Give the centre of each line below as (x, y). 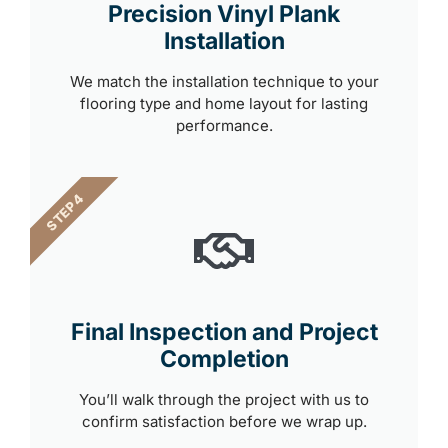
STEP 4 (65, 211)
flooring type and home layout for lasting (224, 103)
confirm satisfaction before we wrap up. (224, 421)
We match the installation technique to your (224, 81)
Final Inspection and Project (224, 331)
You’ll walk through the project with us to (224, 399)
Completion (224, 358)
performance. (224, 125)
